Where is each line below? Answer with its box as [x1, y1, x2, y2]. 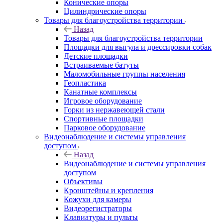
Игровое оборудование [64, 96, 142, 105]
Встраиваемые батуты [64, 60, 139, 69]
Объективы [64, 177, 103, 186]
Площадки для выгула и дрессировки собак [64, 42, 212, 51]
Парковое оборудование [64, 123, 145, 132]
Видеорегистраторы [64, 204, 132, 213]
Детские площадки [64, 51, 128, 60]
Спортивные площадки [64, 114, 143, 123]
